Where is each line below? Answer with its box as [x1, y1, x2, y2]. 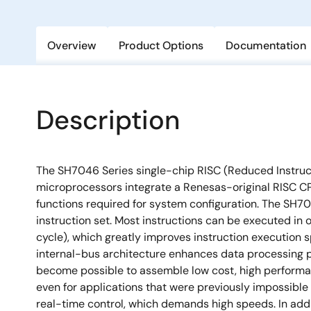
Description [36, 103, 180, 137]
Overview [47, 38, 96, 53]
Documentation [226, 38, 306, 53]
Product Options [119, 38, 203, 53]
